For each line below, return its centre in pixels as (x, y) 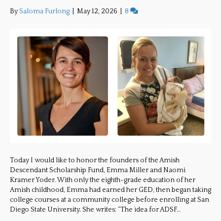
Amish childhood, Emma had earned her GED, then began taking (110, 190)
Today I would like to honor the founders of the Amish (95, 160)
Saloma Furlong (44, 12)
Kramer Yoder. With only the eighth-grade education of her (103, 180)
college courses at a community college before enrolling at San (110, 200)
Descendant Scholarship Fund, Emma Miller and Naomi (98, 170)
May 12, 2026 (97, 12)
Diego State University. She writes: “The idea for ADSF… (95, 210)
